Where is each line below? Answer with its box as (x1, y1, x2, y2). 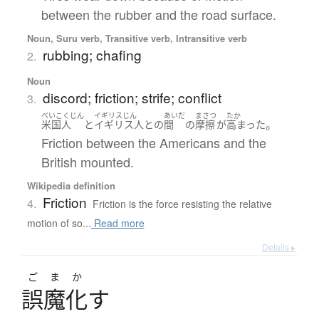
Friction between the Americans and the (41, 133, 266, 152)
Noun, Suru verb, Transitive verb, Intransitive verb (26, 31, 247, 45)
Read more (90, 216, 145, 231)
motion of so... (26, 216, 91, 231)
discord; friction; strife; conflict (42, 87, 221, 107)
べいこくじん (41, 110, 84, 120)
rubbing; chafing (42, 44, 142, 64)
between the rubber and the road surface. (41, 4, 276, 23)
